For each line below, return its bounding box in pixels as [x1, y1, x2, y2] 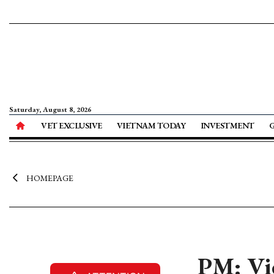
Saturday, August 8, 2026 [9, 105, 91, 114]
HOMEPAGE [26, 172, 73, 183]
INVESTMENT [200, 120, 254, 131]
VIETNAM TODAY [116, 120, 186, 131]
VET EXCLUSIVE [41, 120, 102, 131]
